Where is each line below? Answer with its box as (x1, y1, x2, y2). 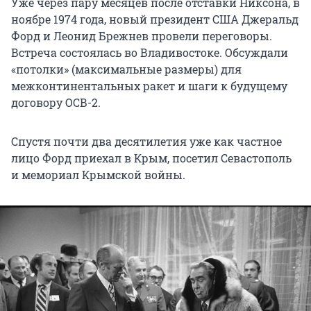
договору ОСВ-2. (11, 95, 101, 110)
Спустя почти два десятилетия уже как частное (11, 134, 282, 149)
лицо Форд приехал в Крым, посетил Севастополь (11, 151, 292, 166)
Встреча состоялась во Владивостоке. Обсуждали (11, 45, 288, 60)
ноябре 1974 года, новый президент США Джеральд (11, 12, 299, 27)
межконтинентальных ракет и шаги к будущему (11, 78, 287, 94)
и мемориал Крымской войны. (11, 167, 185, 183)
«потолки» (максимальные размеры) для (11, 62, 242, 77)
